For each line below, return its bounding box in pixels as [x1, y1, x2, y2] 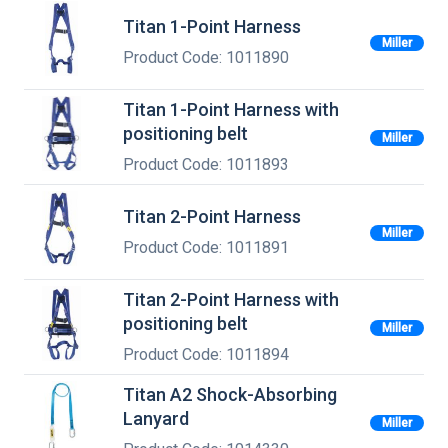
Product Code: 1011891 [123, 238, 289, 258]
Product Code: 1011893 [123, 155, 289, 175]
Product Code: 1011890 [123, 48, 289, 68]
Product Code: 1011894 [123, 345, 289, 365]
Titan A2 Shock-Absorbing [123, 383, 337, 405]
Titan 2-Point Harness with [123, 288, 339, 310]
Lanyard [123, 407, 189, 429]
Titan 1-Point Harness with [123, 98, 339, 120]
